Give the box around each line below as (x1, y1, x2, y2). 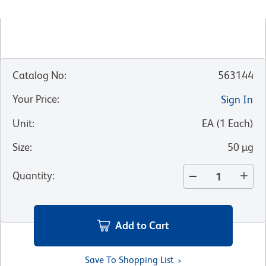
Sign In (221, 93, 253, 106)
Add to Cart (115, 218, 169, 232)
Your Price (12, 93, 57, 106)
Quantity (12, 169, 52, 182)
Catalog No (12, 69, 64, 82)
